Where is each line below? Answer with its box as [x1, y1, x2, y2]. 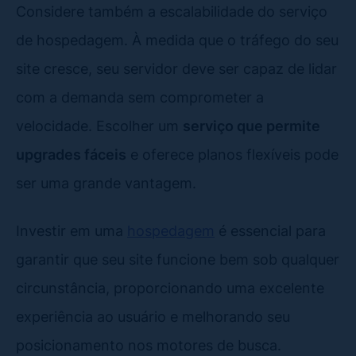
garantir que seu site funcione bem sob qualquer [16, 250, 339, 268]
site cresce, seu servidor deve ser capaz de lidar [16, 59, 337, 77]
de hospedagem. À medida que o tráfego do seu [16, 30, 339, 48]
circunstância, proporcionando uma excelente [16, 278, 324, 296]
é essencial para [215, 221, 326, 239]
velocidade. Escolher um [16, 116, 183, 134]
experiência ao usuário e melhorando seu [16, 307, 290, 325]
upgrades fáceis [16, 145, 126, 163]
